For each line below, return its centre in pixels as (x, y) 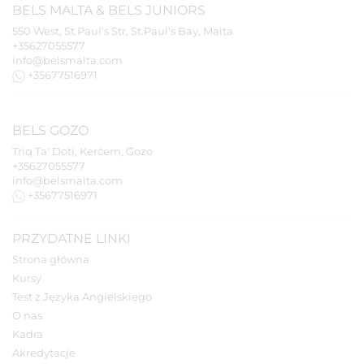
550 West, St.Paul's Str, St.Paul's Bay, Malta (123, 31)
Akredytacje (44, 353)
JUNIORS (175, 10)
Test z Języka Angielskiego (82, 297)
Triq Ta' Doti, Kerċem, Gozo (82, 152)
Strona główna (51, 260)
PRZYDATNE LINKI (71, 238)
